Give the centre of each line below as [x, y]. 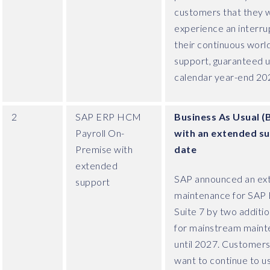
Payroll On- [100, 133]
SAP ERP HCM [108, 116]
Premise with [104, 149]
